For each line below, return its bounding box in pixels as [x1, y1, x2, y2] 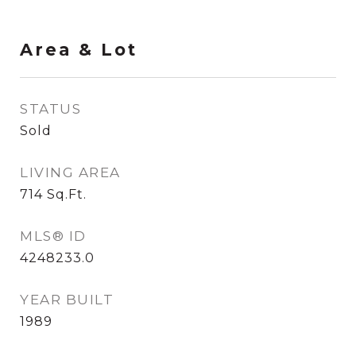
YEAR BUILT [20, 292, 114, 308]
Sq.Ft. [47, 187, 87, 202]
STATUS [20, 101, 81, 117]
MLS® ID [20, 228, 87, 244]
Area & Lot [20, 40, 137, 60]
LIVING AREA [20, 164, 121, 180]
